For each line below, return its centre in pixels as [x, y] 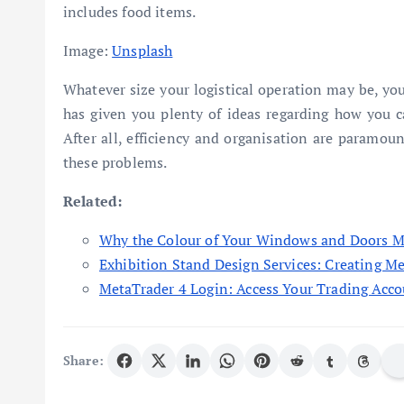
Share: [83, 361]
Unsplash [142, 50]
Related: [93, 201]
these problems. [115, 162]
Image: [88, 50]
